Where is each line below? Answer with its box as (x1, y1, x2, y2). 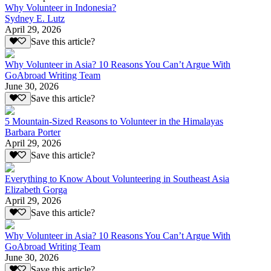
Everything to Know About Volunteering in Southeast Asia (5, 173, 229, 184)
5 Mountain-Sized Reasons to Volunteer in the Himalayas (5, 116, 223, 127)
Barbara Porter (5, 127, 60, 138)
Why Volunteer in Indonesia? (5, 2, 116, 13)
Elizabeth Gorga (5, 184, 67, 195)
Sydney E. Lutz (5, 13, 65, 24)
